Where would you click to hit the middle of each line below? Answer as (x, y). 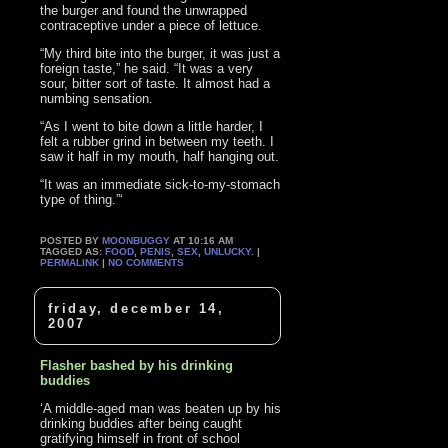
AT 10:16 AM (202, 240)
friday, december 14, (136, 309)
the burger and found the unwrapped (144, 10)
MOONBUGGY (136, 240)
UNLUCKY (228, 251)
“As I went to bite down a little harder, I (152, 126)
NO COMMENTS (146, 262)
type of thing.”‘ (82, 199)
